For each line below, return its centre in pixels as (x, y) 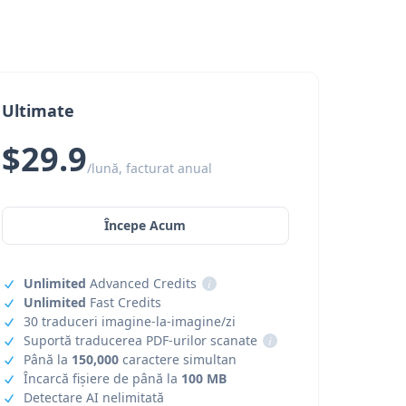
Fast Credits (123, 302)
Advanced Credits (141, 283)
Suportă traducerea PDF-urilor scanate (140, 340)
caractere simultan (177, 359)
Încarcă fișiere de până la (102, 378)
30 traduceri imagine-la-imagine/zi (129, 321)
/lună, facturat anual (149, 168)
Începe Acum (145, 225)
